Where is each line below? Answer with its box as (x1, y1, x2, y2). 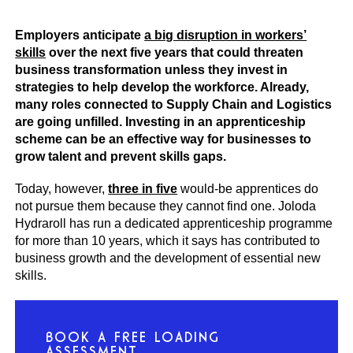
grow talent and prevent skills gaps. (15, 150, 227, 164)
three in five (108, 182, 178, 196)
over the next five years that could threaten (46, 46, 304, 60)
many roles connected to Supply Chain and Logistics (15, 98, 333, 112)
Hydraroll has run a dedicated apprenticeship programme (15, 217, 333, 231)
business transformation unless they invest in (15, 63, 288, 77)
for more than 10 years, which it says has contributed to (15, 234, 321, 248)
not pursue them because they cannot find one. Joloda (15, 199, 317, 214)
